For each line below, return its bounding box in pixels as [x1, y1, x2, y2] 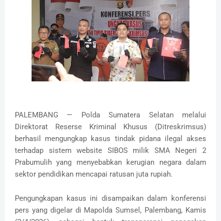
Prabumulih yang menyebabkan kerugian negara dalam [15, 158, 206, 167]
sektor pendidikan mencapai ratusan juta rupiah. [15, 170, 173, 179]
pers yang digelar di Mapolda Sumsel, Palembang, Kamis [15, 206, 206, 215]
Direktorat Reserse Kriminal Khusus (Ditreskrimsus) [15, 122, 206, 132]
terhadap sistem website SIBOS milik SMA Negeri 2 [15, 146, 206, 155]
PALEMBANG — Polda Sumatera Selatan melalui [15, 110, 206, 120]
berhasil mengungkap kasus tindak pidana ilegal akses [15, 134, 206, 144]
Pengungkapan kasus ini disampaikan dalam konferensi [15, 194, 206, 203]
